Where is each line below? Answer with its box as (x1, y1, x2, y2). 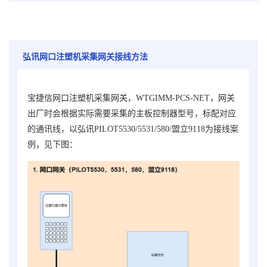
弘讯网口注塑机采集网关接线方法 (23, 52, 148, 62)
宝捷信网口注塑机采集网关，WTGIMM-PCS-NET (27, 94, 210, 103)
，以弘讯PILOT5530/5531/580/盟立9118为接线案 (61, 125, 238, 134)
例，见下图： (27, 140, 77, 150)
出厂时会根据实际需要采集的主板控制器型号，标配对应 (27, 109, 236, 119)
